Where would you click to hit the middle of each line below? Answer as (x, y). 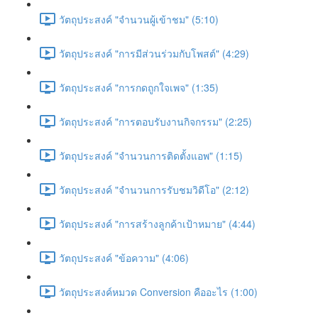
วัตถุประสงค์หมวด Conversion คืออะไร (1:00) (158, 291)
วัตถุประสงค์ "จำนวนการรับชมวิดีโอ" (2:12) (154, 189)
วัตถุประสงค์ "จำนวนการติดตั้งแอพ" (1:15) (151, 155)
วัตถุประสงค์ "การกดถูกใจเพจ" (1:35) (139, 87)
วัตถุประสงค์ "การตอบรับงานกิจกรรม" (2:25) (155, 121)
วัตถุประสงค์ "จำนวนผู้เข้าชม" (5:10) (139, 19)
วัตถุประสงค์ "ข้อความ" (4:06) (124, 257)
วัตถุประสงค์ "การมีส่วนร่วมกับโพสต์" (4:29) (154, 53)
